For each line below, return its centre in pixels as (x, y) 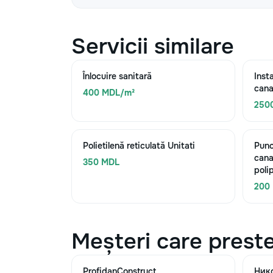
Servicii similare (153, 46)
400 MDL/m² (109, 93)
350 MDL (101, 162)
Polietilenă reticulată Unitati (139, 146)
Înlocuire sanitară (117, 76)
